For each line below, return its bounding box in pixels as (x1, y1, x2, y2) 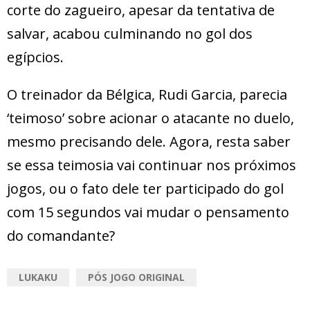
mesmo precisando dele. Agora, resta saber (7, 131, 291, 151)
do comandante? (7, 226, 115, 245)
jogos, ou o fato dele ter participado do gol (7, 179, 284, 198)
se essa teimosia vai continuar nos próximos (7, 155, 296, 174)
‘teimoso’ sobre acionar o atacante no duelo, (7, 108, 294, 127)
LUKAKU (19, 270, 57, 284)
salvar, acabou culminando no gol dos (7, 24, 253, 43)
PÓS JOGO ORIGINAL (88, 270, 185, 284)
